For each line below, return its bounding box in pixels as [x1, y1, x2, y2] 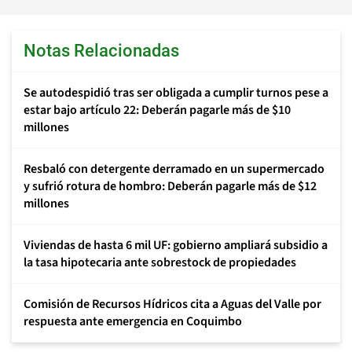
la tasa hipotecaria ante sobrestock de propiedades [24, 254, 296, 271]
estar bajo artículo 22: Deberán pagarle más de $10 [24, 101, 291, 119]
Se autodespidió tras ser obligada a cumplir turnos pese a [24, 84, 328, 101]
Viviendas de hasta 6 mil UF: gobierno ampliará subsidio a [24, 236, 328, 254]
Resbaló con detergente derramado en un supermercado [24, 160, 324, 178]
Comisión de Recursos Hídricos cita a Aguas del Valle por [24, 295, 321, 313]
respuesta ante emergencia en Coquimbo [24, 313, 242, 330]
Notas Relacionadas [24, 41, 179, 60]
